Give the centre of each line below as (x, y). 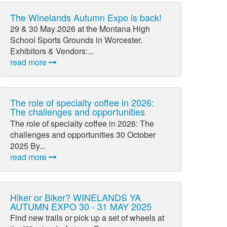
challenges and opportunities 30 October (83, 134)
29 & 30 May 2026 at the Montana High (80, 29)
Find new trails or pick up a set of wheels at (87, 217)
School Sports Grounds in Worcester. (77, 40)
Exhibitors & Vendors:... (52, 51)
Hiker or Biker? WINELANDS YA (76, 197)
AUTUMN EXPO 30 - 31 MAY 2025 (81, 206)
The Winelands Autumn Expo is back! (86, 17)
